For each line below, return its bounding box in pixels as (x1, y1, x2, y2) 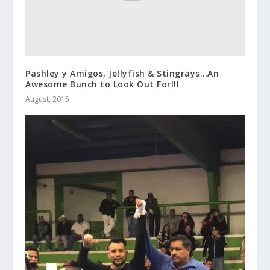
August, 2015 (25, 93, 70, 104)
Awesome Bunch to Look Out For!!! (25, 78, 180, 90)
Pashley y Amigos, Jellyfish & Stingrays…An (25, 67, 219, 79)
